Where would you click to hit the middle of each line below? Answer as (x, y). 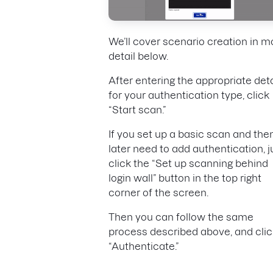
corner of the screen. (160, 192)
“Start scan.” (138, 109)
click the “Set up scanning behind (188, 163)
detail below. (140, 56)
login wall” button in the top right (185, 178)
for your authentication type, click (189, 95)
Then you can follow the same (181, 217)
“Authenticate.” (144, 246)
